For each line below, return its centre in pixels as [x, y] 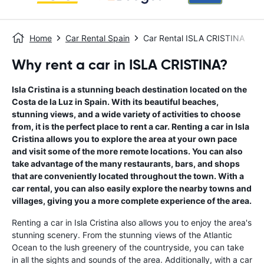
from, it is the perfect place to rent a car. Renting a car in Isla [131, 126]
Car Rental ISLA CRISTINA [194, 38]
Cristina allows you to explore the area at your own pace [124, 139]
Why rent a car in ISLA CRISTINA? [120, 65]
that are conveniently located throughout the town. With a [128, 176]
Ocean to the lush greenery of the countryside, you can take [128, 247]
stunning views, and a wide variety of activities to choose [126, 114]
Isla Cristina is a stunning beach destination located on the [129, 89]
